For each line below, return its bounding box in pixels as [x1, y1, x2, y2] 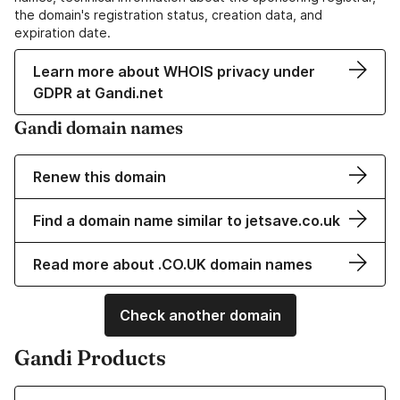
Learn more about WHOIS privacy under [33, 62, 315, 81]
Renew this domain [33, 168, 166, 187]
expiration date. [14, 25, 111, 41]
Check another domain [119, 306, 281, 325]
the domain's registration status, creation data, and [14, 7, 322, 23]
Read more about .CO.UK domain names [33, 255, 312, 274]
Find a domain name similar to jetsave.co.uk [33, 212, 340, 230]
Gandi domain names [14, 116, 183, 139]
